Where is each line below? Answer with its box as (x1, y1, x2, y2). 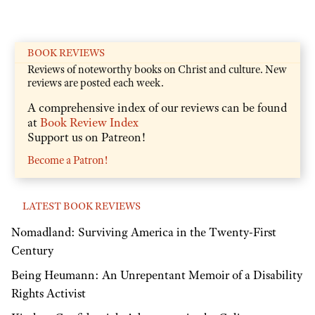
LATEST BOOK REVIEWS (22, 199, 141, 212)
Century (11, 243, 53, 259)
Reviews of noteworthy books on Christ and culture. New (27, 62, 287, 77)
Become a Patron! (27, 153, 108, 167)
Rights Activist (11, 285, 86, 302)
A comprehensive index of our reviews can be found (27, 99, 287, 115)
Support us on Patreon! (27, 129, 146, 145)
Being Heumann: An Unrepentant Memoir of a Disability (11, 267, 302, 283)
